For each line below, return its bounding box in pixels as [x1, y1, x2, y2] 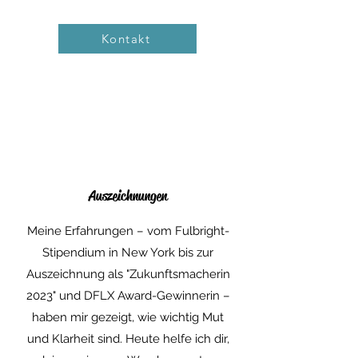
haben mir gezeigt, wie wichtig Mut [32, 310, 224, 324]
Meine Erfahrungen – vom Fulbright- [26, 224, 229, 238]
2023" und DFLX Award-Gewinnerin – [26, 288, 230, 303]
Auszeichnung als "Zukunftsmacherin [26, 267, 230, 281]
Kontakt [101, 31, 151, 46]
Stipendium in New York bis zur [42, 245, 213, 260]
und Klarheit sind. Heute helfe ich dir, [26, 332, 229, 346]
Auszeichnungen [89, 187, 167, 205]
